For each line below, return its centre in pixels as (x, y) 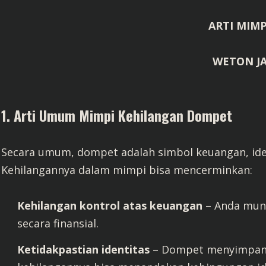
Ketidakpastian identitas (83, 249)
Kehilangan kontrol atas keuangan (110, 205)
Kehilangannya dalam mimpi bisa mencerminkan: (127, 170)
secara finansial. (58, 223)
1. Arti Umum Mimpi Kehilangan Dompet (117, 115)
